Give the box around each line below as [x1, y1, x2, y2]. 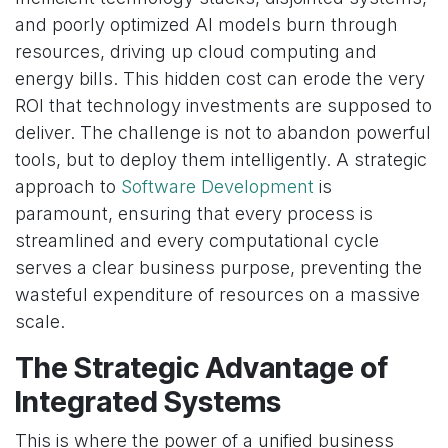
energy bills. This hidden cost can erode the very [15, 68, 425, 90]
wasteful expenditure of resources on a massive [15, 284, 420, 306]
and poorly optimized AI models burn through [15, 14, 398, 36]
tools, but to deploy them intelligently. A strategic [15, 149, 427, 171]
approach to [15, 176, 121, 198]
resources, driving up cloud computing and [15, 41, 377, 63]
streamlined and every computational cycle [15, 230, 379, 252]
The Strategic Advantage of [15, 350, 388, 386]
